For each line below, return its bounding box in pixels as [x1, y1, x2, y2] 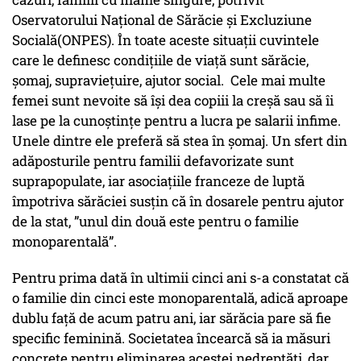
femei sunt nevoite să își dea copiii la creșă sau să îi [12, 91, 334, 110]
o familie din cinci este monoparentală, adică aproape [12, 288, 348, 308]
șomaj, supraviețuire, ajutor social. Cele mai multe [12, 71, 326, 90]
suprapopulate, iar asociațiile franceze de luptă [12, 172, 305, 191]
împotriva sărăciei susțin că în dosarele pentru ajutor [12, 192, 344, 211]
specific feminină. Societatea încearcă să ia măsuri [12, 329, 330, 348]
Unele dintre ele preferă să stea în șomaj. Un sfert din [12, 131, 347, 151]
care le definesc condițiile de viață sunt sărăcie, [12, 51, 309, 70]
